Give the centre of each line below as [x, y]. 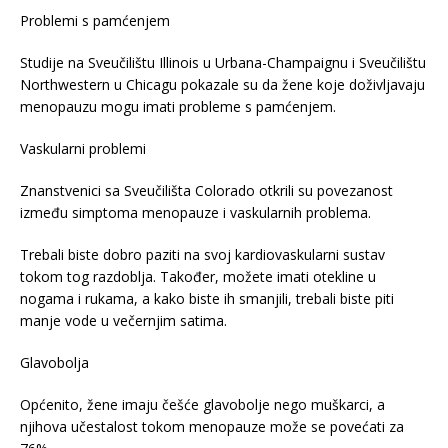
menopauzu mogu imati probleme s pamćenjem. [178, 107]
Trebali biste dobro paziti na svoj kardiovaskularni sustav [202, 255]
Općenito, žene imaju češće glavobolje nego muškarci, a [202, 405]
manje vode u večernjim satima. [123, 321]
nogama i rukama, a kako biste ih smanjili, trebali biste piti [207, 299]
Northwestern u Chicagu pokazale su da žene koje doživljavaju [222, 85]
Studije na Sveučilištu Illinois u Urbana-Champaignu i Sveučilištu [223, 63]
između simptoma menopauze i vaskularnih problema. [195, 213]
